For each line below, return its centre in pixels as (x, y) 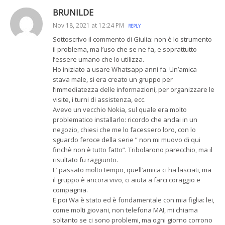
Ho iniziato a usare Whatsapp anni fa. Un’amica (125, 70)
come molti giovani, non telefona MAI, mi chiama (125, 210)
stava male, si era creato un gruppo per (113, 80)
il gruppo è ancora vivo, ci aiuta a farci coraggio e (127, 180)
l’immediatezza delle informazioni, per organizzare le (134, 90)
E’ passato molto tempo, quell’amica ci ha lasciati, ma (132, 170)
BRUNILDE (73, 13)
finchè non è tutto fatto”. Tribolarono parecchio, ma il (133, 150)
